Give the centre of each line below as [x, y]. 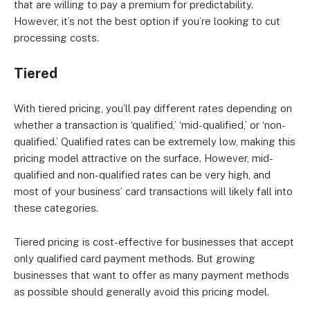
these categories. [56, 208]
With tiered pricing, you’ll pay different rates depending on [153, 108]
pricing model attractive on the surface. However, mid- [144, 158]
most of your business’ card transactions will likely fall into [153, 191]
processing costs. [56, 38]
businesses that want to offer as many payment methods [152, 275]
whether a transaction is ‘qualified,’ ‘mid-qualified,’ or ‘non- [150, 125]
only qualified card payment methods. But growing [135, 258]
